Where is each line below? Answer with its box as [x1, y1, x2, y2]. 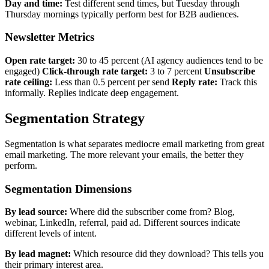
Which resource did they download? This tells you [71, 249, 264, 259]
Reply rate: [172, 76, 217, 87]
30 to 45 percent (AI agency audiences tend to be [75, 55, 263, 65]
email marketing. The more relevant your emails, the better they [5, 149, 244, 160]
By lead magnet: [5, 249, 71, 259]
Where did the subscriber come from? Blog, [67, 207, 235, 217]
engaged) [5, 65, 42, 76]
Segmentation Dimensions [5, 182, 131, 195]
